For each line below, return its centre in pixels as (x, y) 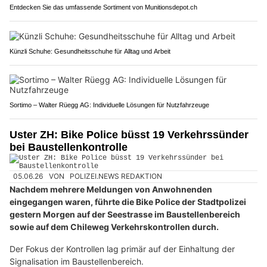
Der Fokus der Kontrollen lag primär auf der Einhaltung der (122, 249)
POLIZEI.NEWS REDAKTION (116, 176)
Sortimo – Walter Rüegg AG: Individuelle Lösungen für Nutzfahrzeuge (109, 105)
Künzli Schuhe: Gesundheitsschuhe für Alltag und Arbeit (90, 52)
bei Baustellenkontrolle (69, 148)
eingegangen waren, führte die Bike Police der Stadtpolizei (128, 201)
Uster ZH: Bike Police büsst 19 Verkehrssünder (129, 135)
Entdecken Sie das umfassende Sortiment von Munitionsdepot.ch (103, 7)
